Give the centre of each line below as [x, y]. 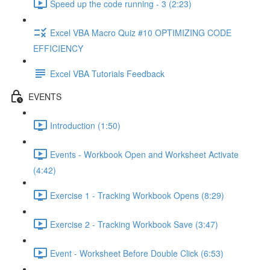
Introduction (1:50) [85, 125]
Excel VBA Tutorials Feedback [107, 73]
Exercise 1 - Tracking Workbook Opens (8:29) [137, 195]
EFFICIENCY [58, 48]
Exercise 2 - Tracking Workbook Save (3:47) [134, 224]
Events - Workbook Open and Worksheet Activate [144, 154]
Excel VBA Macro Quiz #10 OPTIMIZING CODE [141, 32]
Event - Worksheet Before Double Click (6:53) [137, 253]
